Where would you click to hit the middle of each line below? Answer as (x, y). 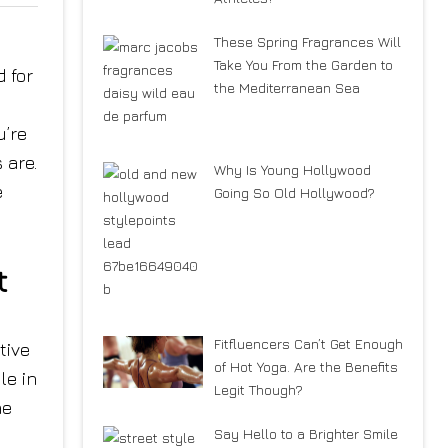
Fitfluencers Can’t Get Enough (308, 343)
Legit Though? (258, 389)
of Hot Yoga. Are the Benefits (305, 366)
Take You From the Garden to (303, 65)
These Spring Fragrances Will (307, 42)
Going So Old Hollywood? (294, 193)
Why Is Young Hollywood (292, 170)
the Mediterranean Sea (286, 88)
